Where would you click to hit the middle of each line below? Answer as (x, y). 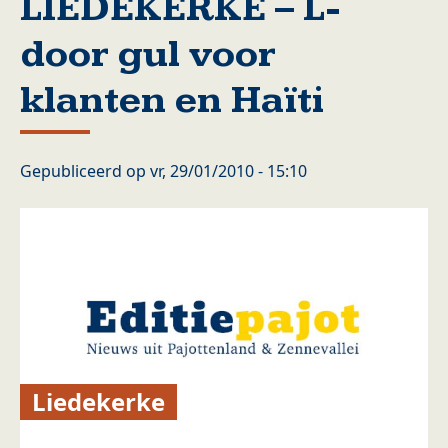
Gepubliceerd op (85, 171)
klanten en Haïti (172, 100)
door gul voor (148, 54)
